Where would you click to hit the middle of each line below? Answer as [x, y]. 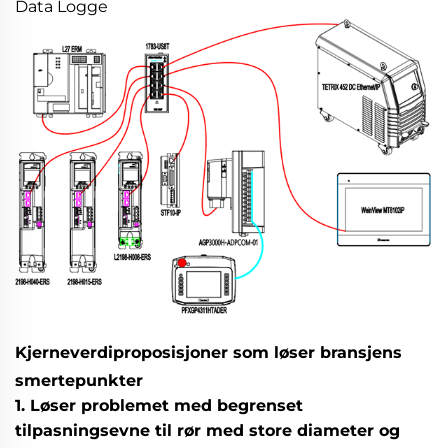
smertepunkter [79, 381]
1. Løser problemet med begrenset [159, 406]
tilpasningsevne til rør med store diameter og [207, 431]
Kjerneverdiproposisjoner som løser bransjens [208, 353]
